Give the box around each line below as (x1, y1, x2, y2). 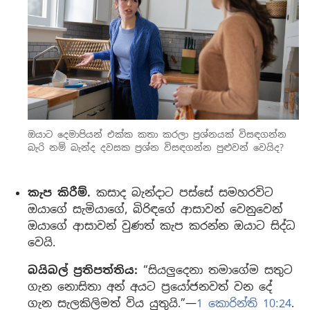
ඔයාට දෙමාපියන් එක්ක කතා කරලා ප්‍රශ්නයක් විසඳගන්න (28, 129, 286, 141)
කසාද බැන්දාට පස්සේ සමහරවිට (91, 185, 273, 201)
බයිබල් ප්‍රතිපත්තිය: (28, 263, 138, 278)
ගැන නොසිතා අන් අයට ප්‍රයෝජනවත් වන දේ (28, 280, 272, 295)
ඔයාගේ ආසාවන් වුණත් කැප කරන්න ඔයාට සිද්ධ (28, 219, 295, 234)
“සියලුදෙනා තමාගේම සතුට (138, 263, 293, 278)
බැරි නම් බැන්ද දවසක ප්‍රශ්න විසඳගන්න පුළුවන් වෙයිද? (28, 142, 284, 154)
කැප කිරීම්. (28, 185, 91, 201)
